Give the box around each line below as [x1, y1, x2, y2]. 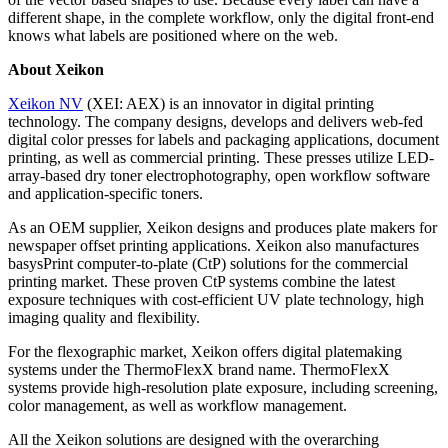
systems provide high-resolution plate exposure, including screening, [8, 379, 438, 397]
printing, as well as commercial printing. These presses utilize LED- [8, 149, 434, 167]
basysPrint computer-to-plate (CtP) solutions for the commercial [8, 255, 408, 273]
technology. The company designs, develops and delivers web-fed [8, 113, 423, 131]
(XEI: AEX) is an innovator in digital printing [83, 95, 374, 113]
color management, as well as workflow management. [8, 397, 347, 415]
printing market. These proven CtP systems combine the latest [8, 273, 395, 291]
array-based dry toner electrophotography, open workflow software [8, 167, 430, 185]
